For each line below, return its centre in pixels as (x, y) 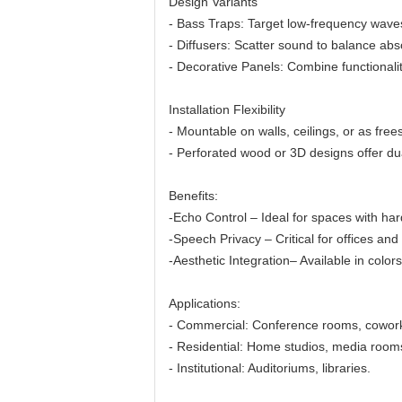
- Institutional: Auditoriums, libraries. (270, 368)
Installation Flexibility (227, 109)
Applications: (205, 303)
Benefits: (193, 196)
